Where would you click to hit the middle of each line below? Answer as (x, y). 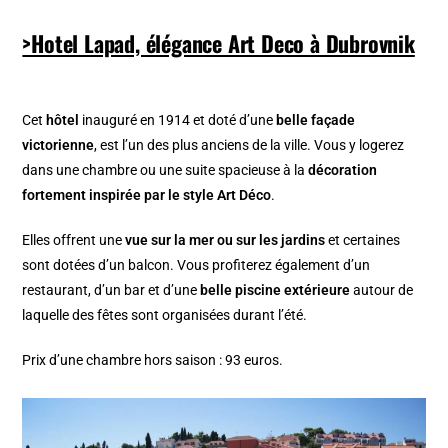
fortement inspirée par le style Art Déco (147, 194)
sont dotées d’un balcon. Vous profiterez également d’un (196, 264)
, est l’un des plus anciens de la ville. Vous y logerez (249, 144)
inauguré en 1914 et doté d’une (178, 119)
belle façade (316, 119)
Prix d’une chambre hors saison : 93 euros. (153, 359)
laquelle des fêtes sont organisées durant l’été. (165, 314)
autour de (382, 289)
